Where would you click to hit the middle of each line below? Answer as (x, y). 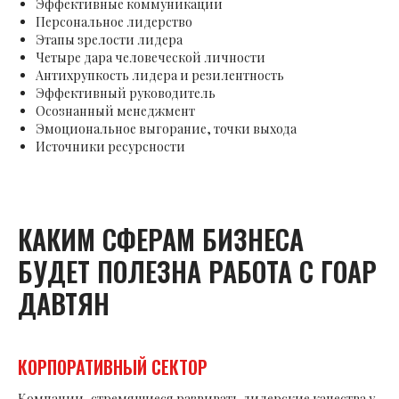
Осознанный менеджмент (115, 111)
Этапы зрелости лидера (109, 40)
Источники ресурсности (110, 147)
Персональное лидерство (114, 22)
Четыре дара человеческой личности (151, 58)
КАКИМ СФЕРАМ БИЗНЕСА (161, 240)
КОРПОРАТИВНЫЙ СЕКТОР (113, 367)
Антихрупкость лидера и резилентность (160, 76)
